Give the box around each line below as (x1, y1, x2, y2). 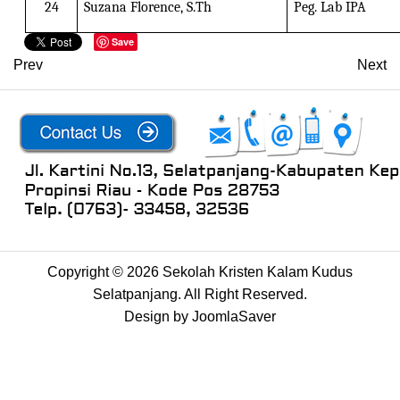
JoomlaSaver (192, 308, 276, 324)
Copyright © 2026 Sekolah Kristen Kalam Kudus (47, 263, 353, 279)
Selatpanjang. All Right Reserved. (93, 286, 307, 302)
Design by (124, 308, 192, 324)
